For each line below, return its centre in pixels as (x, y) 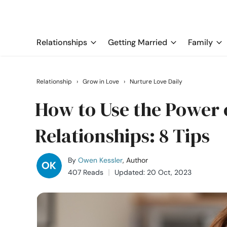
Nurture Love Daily (156, 82)
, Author (135, 160)
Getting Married (138, 42)
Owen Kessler (100, 160)
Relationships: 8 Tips (122, 136)
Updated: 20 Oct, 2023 (153, 172)
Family (200, 42)
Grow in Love (101, 82)
